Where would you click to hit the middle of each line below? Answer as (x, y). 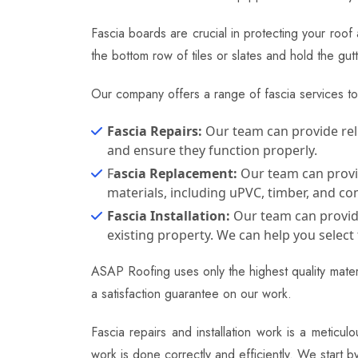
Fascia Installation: (169, 216)
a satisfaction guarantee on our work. (191, 294)
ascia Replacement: (175, 173)
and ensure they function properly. (212, 150)
